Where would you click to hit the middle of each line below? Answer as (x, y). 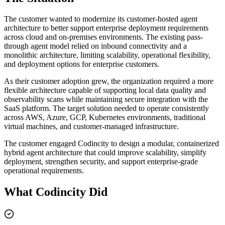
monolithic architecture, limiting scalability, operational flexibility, (107, 55)
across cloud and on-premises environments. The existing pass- (103, 37)
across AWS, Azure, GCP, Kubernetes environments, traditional (105, 118)
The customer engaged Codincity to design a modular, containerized (111, 144)
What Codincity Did (56, 192)
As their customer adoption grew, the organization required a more (109, 81)
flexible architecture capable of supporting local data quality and (105, 90)
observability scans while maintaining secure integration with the (106, 99)
